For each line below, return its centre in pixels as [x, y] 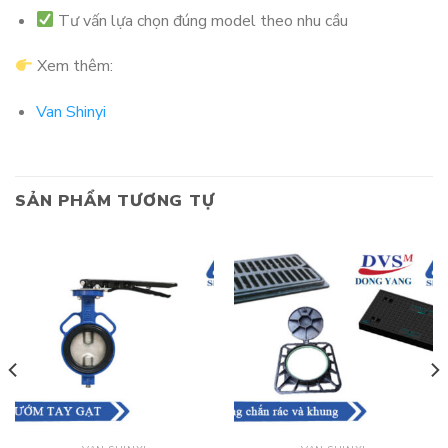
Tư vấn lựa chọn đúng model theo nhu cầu [201, 20]
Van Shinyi [70, 112]
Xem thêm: [73, 66]
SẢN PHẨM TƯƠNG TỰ [115, 201]
